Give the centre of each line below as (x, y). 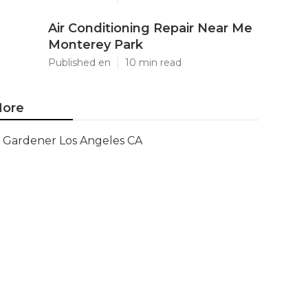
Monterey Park (96, 45)
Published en (79, 63)
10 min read (153, 63)
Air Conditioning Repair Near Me (150, 28)
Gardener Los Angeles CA (73, 141)
